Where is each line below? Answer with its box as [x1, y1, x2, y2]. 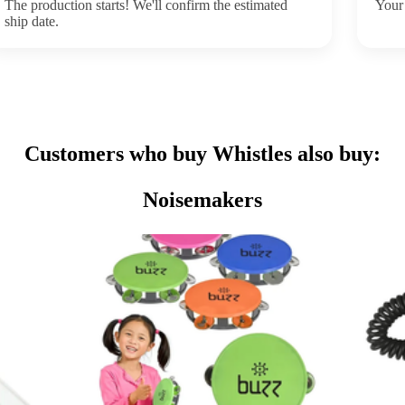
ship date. [5, 13, 60, 29]
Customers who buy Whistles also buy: [24, 141, 381, 165]
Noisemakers [143, 187, 262, 212]
